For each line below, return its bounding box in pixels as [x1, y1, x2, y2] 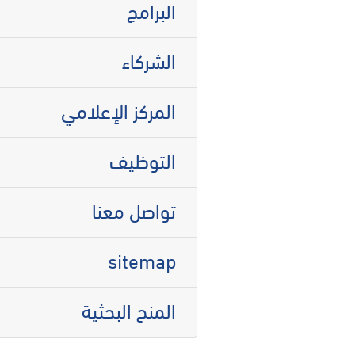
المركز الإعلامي [60, 95, 176, 125]
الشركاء [121, 45, 176, 75]
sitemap [107, 245, 176, 275]
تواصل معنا [91, 195, 176, 225]
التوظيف [109, 145, 176, 175]
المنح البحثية [81, 295, 176, 325]
